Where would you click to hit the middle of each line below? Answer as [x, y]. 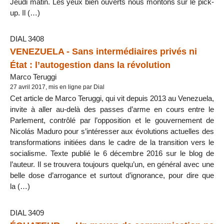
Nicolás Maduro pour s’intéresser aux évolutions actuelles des [112, 131]
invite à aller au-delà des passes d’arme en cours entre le [112, 109]
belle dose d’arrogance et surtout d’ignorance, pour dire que [112, 175]
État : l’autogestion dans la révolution [90, 65]
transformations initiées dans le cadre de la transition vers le [112, 142]
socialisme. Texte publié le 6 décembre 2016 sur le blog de [112, 153]
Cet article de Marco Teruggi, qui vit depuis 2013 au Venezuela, [112, 98]
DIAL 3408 [27, 39]
